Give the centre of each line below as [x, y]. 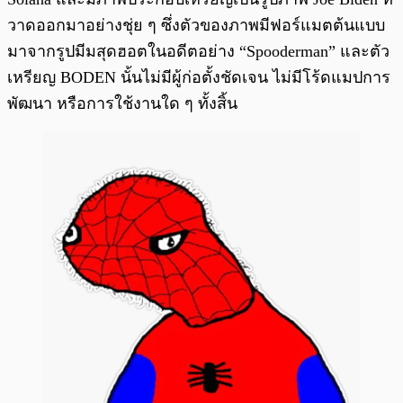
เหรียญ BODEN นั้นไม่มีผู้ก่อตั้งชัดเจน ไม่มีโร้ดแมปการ [199, 78]
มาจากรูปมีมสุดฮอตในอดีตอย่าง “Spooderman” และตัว [198, 52]
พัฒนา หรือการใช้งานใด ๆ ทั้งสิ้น [122, 104]
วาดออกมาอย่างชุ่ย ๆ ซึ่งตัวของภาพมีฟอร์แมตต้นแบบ [196, 26]
